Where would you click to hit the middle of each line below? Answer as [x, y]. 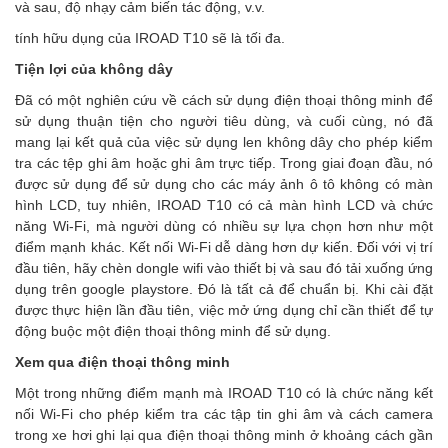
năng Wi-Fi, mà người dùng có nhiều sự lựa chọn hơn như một [224, 226]
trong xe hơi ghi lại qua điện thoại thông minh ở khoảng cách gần [224, 435]
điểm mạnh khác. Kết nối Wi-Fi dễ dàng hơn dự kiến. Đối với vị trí [224, 247]
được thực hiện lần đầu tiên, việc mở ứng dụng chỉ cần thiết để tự [224, 310]
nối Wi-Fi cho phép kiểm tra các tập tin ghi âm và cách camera [224, 414]
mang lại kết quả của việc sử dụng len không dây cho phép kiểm [224, 142]
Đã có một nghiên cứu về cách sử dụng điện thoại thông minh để [224, 100]
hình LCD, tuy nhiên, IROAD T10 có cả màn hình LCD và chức [224, 205]
